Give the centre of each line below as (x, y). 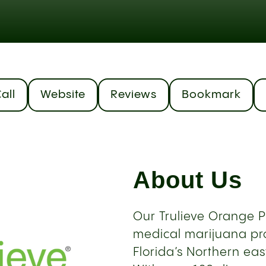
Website (63, 95)
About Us (188, 180)
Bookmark (211, 95)
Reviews (134, 95)
